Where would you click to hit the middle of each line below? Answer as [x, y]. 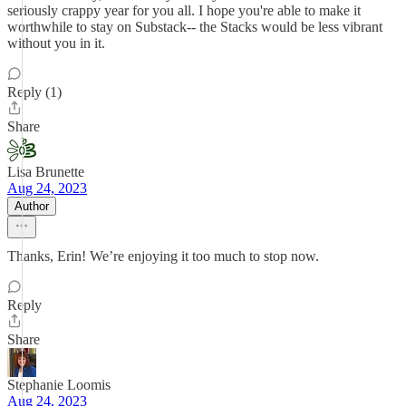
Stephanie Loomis [59, 385]
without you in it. [56, 43]
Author [32, 206]
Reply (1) [34, 92]
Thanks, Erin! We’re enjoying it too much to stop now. [163, 256]
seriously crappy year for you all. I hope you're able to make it [184, 10]
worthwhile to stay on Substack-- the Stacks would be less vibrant [195, 27]
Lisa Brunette [46, 172]
